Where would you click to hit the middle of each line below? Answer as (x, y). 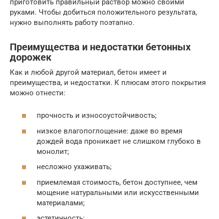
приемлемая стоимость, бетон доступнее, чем (117, 182)
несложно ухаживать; (74, 167)
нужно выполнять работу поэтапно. (72, 22)
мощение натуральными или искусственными (118, 192)
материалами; (61, 203)
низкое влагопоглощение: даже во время (109, 131)
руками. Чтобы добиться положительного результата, (103, 12)
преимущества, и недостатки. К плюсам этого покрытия (108, 82)
